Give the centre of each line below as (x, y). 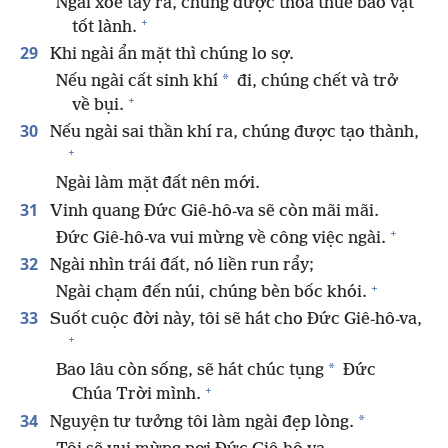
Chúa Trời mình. (136, 395)
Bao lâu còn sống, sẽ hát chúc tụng (190, 371)
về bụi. (98, 105)
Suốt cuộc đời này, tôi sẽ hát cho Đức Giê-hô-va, (234, 320)
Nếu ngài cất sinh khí (137, 81)
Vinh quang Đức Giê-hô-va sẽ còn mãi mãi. (212, 211)
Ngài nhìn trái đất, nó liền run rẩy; (180, 265)
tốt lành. (104, 27)
